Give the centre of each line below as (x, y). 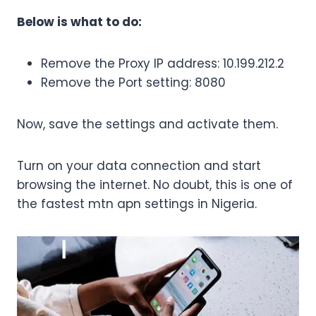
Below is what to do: (79, 22)
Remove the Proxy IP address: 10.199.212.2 (163, 64)
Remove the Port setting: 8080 (133, 83)
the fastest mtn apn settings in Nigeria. (137, 204)
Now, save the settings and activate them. (147, 124)
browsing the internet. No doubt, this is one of (155, 185)
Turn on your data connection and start (139, 166)
